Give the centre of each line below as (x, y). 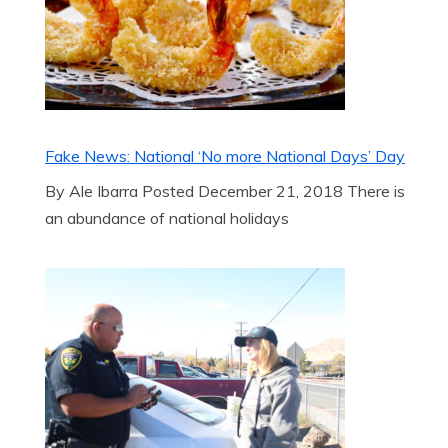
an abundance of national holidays (167, 218)
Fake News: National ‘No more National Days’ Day (225, 156)
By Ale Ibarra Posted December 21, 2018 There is (225, 191)
